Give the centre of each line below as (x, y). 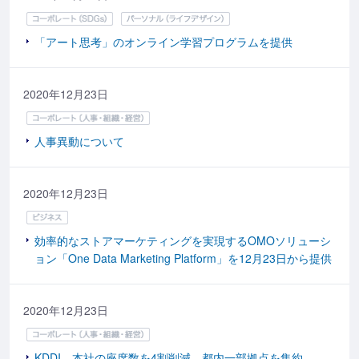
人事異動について (79, 141)
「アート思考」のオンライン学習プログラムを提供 (163, 41)
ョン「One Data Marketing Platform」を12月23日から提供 (183, 258)
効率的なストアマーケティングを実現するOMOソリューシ (183, 240)
